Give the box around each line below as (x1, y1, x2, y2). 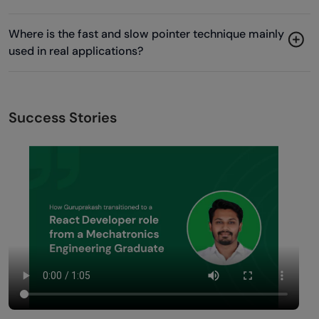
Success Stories (9, 108, 117, 127)
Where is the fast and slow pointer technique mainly (9, 26, 284, 42)
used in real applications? (9, 43, 143, 59)
